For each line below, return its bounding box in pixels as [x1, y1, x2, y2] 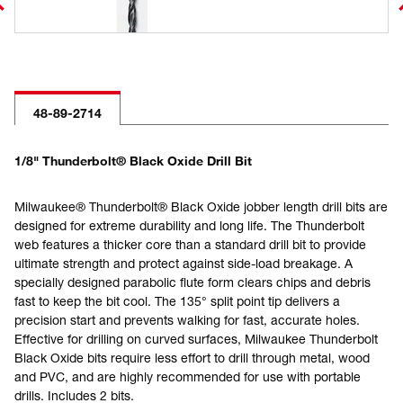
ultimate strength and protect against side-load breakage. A [14, 255, 353, 271]
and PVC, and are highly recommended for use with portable [14, 369, 361, 384]
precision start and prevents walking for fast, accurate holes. [14, 312, 360, 327]
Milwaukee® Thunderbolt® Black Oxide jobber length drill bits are [14, 199, 388, 214]
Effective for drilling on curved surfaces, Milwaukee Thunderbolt [14, 331, 378, 346]
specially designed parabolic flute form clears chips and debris [14, 274, 371, 290]
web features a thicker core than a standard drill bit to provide [14, 237, 366, 252]
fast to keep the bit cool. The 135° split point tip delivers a [14, 293, 340, 309]
